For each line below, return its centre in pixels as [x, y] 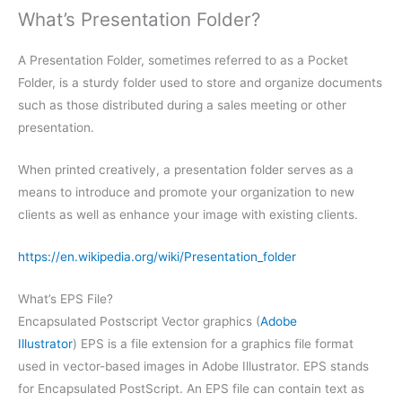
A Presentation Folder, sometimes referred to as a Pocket [183, 60]
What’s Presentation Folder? [139, 19]
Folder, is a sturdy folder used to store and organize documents [200, 82]
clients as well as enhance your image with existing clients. [188, 214]
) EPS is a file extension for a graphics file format [213, 343]
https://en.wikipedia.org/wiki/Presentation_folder [157, 256]
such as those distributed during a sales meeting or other [182, 105]
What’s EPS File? [66, 298]
